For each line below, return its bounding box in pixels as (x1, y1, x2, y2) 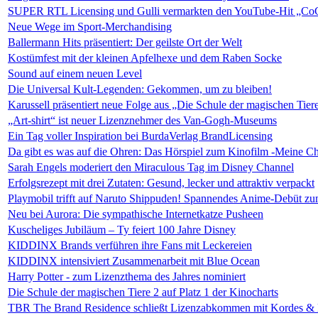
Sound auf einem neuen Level (8, 67, 142, 79)
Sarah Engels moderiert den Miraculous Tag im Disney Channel (8, 161, 294, 173)
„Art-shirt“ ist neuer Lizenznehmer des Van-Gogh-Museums (8, 114, 277, 126)
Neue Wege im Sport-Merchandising (8, 21, 172, 33)
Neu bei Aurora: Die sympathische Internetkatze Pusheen (8, 208, 263, 220)
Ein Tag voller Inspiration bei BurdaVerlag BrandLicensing (8, 130, 273, 142)
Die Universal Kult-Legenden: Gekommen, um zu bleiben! (8, 83, 272, 95)
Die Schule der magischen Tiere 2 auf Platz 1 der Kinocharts (8, 286, 278, 298)
